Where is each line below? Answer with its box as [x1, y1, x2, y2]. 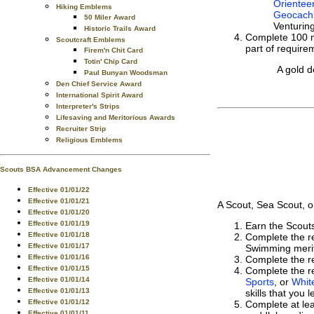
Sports [245, 276, 274, 287]
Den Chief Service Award [56, 80, 142, 88]
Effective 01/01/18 [28, 231, 90, 238]
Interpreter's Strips [56, 102, 120, 110]
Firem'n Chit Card [84, 46, 143, 54]
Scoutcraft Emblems [56, 36, 125, 43]
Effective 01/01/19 [28, 219, 90, 227]
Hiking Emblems [56, 3, 112, 11]
